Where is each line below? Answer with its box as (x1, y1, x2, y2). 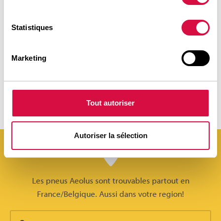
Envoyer (18, 93, 46, 103)
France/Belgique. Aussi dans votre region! (37, 188, 184, 199)
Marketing (11, 54, 46, 62)
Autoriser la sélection (74, 131, 147, 140)
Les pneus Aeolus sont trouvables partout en (32, 175, 189, 185)
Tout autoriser (86, 99, 135, 107)
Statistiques (11, 23, 53, 32)
